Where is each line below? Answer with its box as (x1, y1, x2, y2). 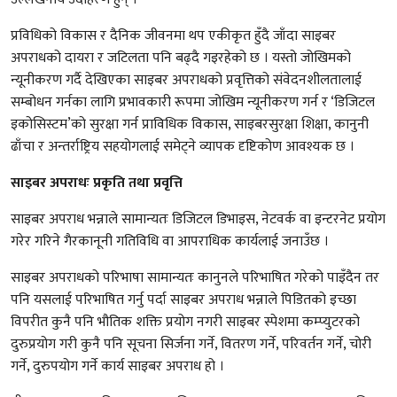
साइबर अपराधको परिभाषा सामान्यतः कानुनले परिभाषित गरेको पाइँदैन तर (11, 265, 379, 290)
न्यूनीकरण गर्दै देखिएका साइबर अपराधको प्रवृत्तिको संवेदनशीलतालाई (11, 67, 362, 92)
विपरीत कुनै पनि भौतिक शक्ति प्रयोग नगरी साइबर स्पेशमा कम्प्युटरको (11, 309, 360, 334)
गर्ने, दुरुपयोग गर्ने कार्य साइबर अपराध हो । (11, 354, 224, 378)
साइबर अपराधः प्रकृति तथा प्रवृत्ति (11, 170, 183, 195)
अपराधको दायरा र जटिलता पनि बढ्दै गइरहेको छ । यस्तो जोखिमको (11, 45, 351, 70)
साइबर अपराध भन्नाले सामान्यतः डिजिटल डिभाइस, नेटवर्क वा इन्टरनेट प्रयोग (11, 206, 385, 231)
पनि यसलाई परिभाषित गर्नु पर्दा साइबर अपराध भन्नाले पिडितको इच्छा (11, 287, 356, 312)
